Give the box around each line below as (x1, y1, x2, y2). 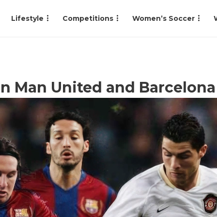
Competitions (62, 14, 113, 23)
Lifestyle (11, 14, 44, 23)
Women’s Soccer (132, 14, 195, 23)
